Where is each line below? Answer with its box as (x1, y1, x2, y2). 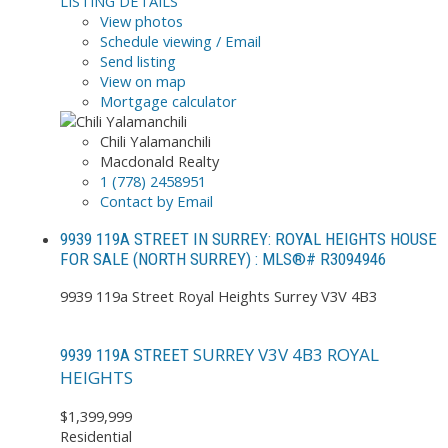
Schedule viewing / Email (100, 31, 261, 52)
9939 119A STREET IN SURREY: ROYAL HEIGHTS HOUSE (60, 228, 437, 249)
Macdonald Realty (100, 151, 219, 172)
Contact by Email (100, 191, 213, 212)
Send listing (100, 51, 176, 72)
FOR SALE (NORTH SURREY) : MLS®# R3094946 (60, 248, 386, 269)
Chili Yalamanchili (100, 131, 211, 152)
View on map (100, 71, 186, 92)
